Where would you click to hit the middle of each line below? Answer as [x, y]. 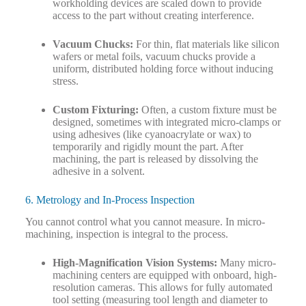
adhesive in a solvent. [98, 171]
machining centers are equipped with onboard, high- [164, 275]
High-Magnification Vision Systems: [135, 263]
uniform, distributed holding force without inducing [163, 68]
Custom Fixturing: [95, 109]
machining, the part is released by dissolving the [155, 158]
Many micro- [246, 263]
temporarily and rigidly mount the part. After [148, 146]
